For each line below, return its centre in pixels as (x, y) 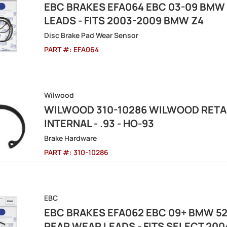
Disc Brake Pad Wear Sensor (91, 35)
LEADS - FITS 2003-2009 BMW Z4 (124, 21)
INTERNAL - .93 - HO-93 (99, 123)
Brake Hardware (70, 138)
